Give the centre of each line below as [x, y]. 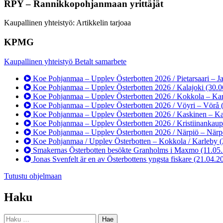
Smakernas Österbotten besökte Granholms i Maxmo [116, 150]
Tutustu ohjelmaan [33, 176]
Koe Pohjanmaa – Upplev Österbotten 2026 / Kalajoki [118, 87]
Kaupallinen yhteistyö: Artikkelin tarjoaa [67, 23]
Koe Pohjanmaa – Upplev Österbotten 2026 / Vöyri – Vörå [126, 105]
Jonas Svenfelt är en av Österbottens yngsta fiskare [112, 159]
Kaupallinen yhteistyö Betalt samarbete [65, 61]
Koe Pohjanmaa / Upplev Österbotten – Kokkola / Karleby [125, 141]
